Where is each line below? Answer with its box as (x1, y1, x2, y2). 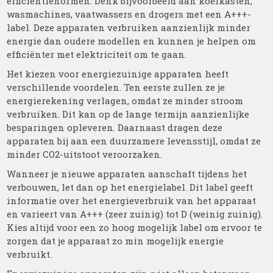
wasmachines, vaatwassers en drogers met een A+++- (7, 8, 252, 20)
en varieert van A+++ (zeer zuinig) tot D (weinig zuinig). (7, 208, 263, 220)
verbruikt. (7, 248, 52, 260)
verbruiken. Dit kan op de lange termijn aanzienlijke (7, 108, 250, 120)
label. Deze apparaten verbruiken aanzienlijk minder (7, 21, 251, 34)
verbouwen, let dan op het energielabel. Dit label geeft (7, 181, 253, 193)
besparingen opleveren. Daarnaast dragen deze (7, 121, 223, 133)
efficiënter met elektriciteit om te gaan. (7, 48, 187, 60)
